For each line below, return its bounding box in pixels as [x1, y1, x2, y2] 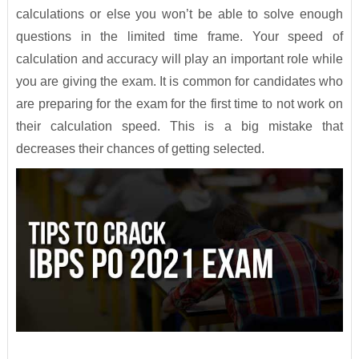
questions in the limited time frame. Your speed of [15, 30, 344, 44]
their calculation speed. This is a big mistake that [15, 119, 344, 134]
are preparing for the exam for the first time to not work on [15, 97, 344, 111]
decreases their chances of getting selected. [15, 142, 264, 156]
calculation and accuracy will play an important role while [15, 52, 344, 67]
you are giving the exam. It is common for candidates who [15, 75, 344, 89]
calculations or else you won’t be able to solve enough [15, 7, 344, 22]
